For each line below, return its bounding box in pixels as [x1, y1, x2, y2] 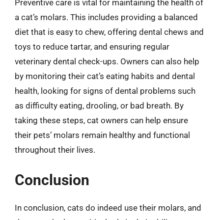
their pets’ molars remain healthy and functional [15, 130, 190, 140]
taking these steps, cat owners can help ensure [15, 115, 188, 125]
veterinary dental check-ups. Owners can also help [15, 56, 199, 66]
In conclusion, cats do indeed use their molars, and [15, 202, 201, 213]
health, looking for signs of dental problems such [15, 86, 195, 96]
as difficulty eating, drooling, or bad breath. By [15, 101, 184, 110]
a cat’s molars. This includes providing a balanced [15, 12, 198, 22]
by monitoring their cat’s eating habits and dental [15, 71, 195, 81]
